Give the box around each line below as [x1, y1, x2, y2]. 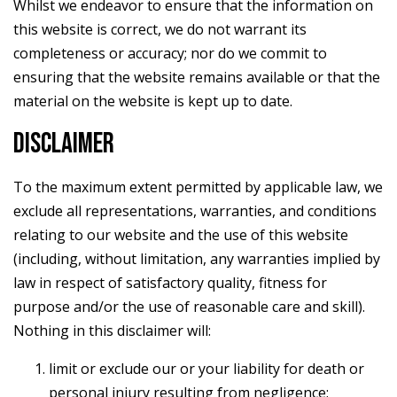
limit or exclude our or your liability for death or [49, 358, 364, 378]
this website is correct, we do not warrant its [13, 19, 307, 39]
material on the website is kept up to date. [13, 90, 292, 111]
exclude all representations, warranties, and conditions [13, 200, 377, 221]
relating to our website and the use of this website [13, 224, 348, 245]
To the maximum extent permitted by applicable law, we [13, 176, 383, 197]
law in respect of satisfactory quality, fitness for [13, 272, 327, 292]
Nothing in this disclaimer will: [13, 320, 211, 340]
